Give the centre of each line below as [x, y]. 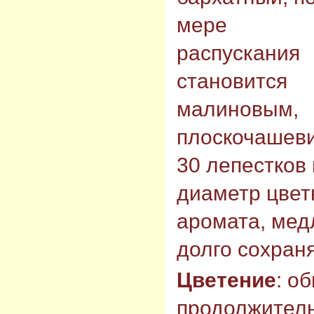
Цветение [226, 280]
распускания [238, 53]
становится [232, 81]
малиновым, [238, 109]
